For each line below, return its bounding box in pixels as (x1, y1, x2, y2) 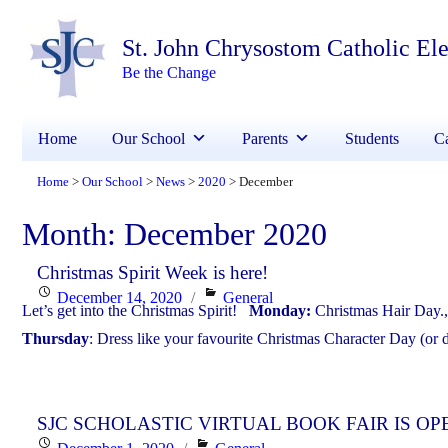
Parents (242, 130, 288, 148)
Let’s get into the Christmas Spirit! (22, 302, 249, 320)
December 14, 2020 (57, 289, 182, 307)
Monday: (249, 302, 311, 320)
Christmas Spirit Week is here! (37, 262, 268, 284)
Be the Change (122, 63, 217, 81)
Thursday (22, 330, 89, 348)
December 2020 (124, 216, 327, 253)
